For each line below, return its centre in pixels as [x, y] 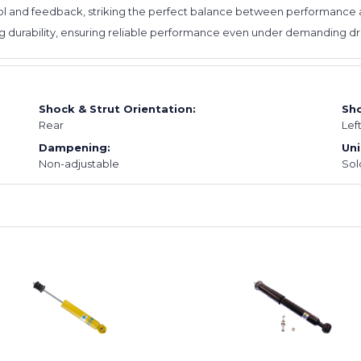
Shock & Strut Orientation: [118, 108]
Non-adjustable [79, 163]
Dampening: [75, 147]
